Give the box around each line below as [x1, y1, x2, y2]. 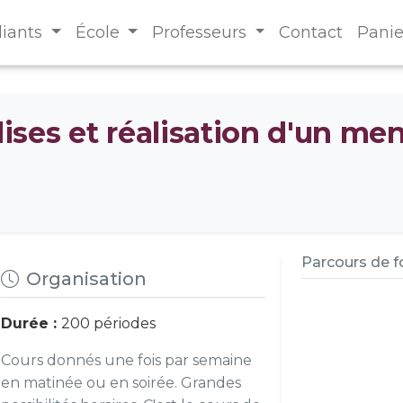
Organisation [25, 268, 147, 290]
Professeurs [152, 22, 252, 42]
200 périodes [60, 315, 156, 332]
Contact [279, 22, 344, 42]
